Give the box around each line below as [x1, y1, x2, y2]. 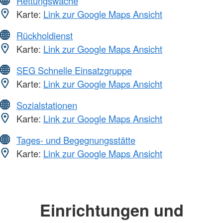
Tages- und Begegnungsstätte [16, 133, 135, 146]
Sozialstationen [16, 98, 77, 111]
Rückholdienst [16, 28, 73, 42]
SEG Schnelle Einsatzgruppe [16, 63, 132, 77]
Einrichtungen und [39, 198, 184, 222]
